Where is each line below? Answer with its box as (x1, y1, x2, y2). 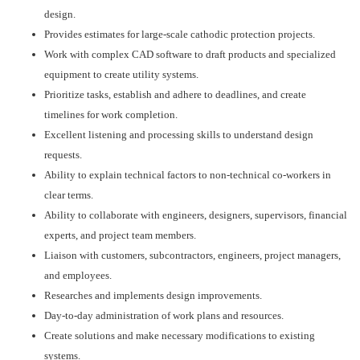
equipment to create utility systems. (44, 68, 198, 80)
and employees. (44, 269, 112, 281)
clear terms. (44, 189, 93, 201)
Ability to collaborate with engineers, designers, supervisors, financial (44, 209, 347, 221)
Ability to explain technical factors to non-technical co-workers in (44, 169, 331, 181)
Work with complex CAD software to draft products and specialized (44, 48, 336, 60)
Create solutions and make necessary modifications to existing (44, 329, 315, 342)
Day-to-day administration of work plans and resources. (44, 309, 284, 321)
